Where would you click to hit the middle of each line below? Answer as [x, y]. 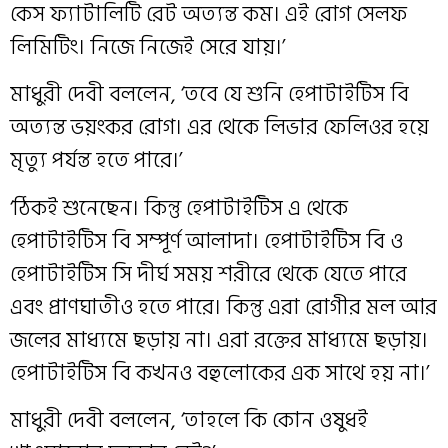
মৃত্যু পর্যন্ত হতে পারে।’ [96, 160]
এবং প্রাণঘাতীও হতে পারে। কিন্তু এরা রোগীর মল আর [223, 306]
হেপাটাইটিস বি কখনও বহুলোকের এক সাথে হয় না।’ [219, 372]
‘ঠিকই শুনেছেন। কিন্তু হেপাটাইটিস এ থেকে [179, 207]
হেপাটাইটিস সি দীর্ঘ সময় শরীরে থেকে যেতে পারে [208, 273]
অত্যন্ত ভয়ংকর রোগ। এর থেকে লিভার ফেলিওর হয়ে [219, 127]
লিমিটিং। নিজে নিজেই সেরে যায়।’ [147, 46]
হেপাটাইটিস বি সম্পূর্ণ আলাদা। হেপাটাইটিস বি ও [206, 240]
